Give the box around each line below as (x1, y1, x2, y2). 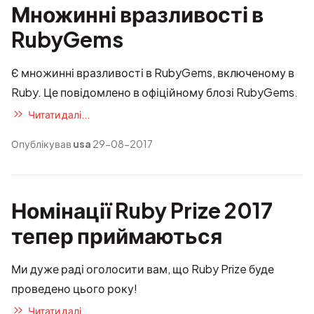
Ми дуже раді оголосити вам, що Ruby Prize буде (11, 261, 274, 276)
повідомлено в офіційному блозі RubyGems (60, 85, 294, 100)
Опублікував (11, 137, 73, 150)
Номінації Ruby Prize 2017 (11, 197, 273, 224)
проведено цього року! (11, 281, 137, 296)
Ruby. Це (11, 85, 60, 100)
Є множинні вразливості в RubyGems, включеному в (11, 65, 294, 80)
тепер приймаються (11, 222, 222, 249)
